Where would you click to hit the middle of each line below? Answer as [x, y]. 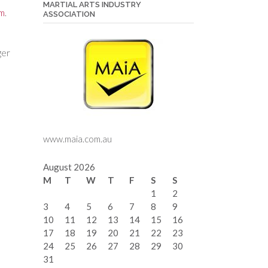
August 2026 [69, 167]
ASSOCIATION [69, 14]
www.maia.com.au [77, 139]
